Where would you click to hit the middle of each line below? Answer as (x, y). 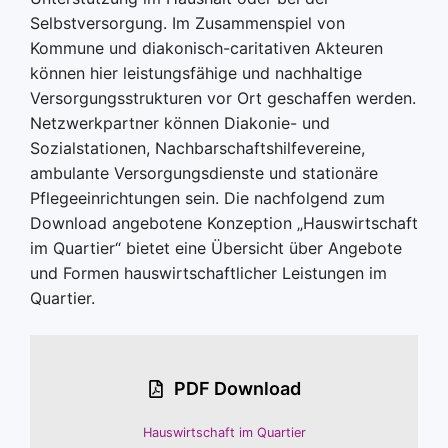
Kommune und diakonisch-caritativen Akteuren (206, 48)
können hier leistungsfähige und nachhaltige (196, 73)
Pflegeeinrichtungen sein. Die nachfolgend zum (207, 198)
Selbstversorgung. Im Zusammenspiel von (187, 23)
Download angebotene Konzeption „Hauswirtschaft (224, 223)
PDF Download (237, 388)
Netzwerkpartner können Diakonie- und (180, 123)
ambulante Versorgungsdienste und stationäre (204, 173)
